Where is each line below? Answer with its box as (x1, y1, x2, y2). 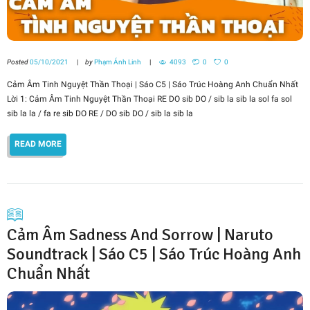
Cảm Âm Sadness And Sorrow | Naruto (7, 224, 273, 245)
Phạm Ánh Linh (93, 57, 141, 66)
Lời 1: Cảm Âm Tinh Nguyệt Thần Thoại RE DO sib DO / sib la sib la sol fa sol (7, 93, 292, 104)
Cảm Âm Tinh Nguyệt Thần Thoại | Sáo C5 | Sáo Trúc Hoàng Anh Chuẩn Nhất (7, 79, 302, 89)
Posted (7, 57, 30, 66)
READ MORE (15, 139, 62, 149)
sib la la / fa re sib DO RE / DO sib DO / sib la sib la (7, 108, 193, 118)
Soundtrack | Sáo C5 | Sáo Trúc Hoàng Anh (7, 243, 301, 264)
